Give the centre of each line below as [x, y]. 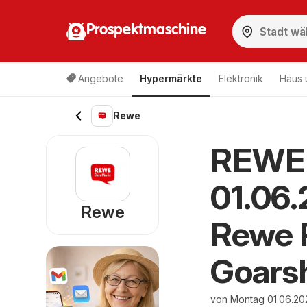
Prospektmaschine [146, 30]
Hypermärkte [171, 78]
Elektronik [241, 78]
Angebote [101, 78]
